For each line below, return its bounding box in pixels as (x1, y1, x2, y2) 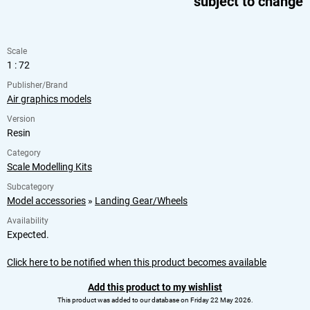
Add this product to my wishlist (88, 281, 222, 293)
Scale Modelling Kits (7, 161, 92, 172)
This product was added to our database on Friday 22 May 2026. (57, 295, 253, 304)
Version (7, 113, 35, 124)
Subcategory (7, 181, 54, 192)
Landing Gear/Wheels (95, 194, 188, 206)
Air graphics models (7, 93, 91, 104)
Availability (7, 215, 48, 226)
